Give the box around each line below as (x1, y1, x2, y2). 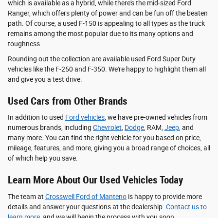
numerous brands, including (8, 124, 93, 132)
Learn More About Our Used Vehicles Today (8, 174, 183, 186)
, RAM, (144, 124, 164, 132)
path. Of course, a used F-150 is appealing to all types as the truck (8, 19, 205, 27)
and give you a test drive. (8, 75, 82, 83)
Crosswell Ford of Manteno (45, 192, 127, 200)
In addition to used (8, 113, 65, 122)
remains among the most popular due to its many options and (8, 29, 193, 37)
